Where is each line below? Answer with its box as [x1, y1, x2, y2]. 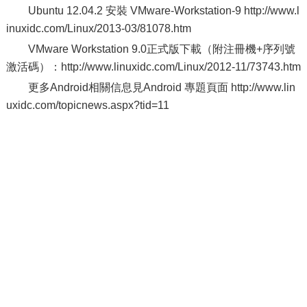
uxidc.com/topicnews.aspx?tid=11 [5, 99, 169, 111]
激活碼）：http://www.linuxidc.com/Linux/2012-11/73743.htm [5, 61, 301, 73]
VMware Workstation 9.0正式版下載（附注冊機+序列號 [27, 43, 295, 55]
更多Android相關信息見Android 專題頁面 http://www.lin [27, 82, 295, 93]
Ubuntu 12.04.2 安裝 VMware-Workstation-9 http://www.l [27, 5, 299, 16]
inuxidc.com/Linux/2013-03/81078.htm [5, 23, 191, 34]
